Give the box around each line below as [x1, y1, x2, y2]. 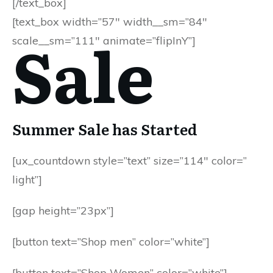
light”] [12, 172, 42, 186]
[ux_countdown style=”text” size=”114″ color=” [12, 154, 247, 168]
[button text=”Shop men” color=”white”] [12, 235, 210, 249]
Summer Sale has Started [12, 118, 197, 140]
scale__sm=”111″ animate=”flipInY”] [12, 34, 196, 48]
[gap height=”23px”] [12, 204, 114, 218]
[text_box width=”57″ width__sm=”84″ [12, 15, 207, 29]
